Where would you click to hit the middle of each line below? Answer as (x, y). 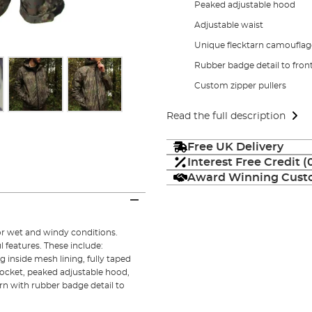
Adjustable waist (228, 25)
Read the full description (226, 116)
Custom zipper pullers (240, 85)
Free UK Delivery (235, 147)
